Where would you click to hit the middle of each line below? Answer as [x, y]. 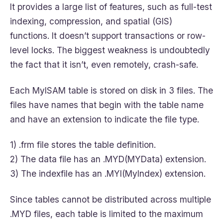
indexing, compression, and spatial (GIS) [91, 21]
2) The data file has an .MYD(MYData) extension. [108, 159]
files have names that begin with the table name [107, 105]
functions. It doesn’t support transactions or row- [108, 36]
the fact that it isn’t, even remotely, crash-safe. [104, 65]
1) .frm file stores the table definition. [83, 145]
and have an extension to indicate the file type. [105, 119]
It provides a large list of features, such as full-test [111, 7]
